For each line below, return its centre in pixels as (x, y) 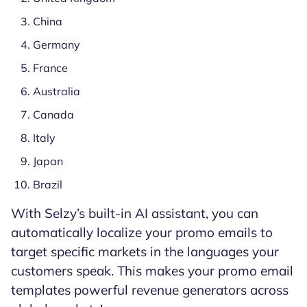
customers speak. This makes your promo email (152, 271)
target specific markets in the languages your (145, 252)
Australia (57, 91)
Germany (57, 45)
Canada (53, 115)
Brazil (48, 185)
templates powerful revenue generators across (150, 290)
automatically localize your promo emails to (142, 233)
